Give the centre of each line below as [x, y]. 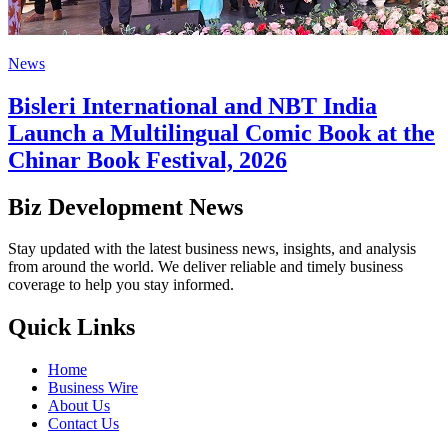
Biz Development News [125, 206]
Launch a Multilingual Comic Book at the [221, 132]
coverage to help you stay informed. [121, 285]
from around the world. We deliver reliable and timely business [205, 267]
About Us [79, 406]
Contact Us [83, 424]
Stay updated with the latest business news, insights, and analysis [212, 249]
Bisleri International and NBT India [192, 105]
